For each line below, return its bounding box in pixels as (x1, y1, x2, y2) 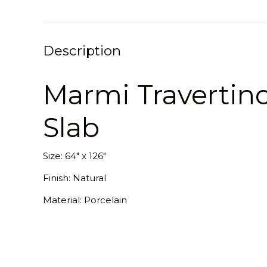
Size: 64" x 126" (43, 150, 106, 162)
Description (43, 42, 121, 59)
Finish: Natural (43, 172, 106, 184)
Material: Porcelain (43, 194, 127, 206)
